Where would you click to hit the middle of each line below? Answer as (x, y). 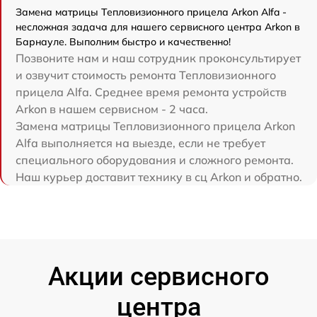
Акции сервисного (158, 277)
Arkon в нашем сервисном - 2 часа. (112, 109)
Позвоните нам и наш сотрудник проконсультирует (158, 58)
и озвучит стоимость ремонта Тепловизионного (146, 75)
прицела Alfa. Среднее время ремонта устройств (151, 92)
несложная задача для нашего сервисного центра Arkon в (158, 27)
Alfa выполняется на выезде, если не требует (140, 143)
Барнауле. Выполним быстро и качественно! (123, 42)
